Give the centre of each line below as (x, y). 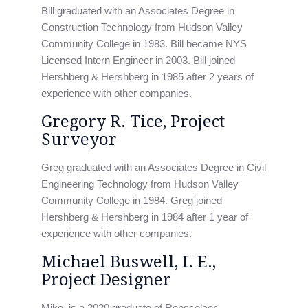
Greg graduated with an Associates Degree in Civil (154, 167)
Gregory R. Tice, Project (133, 122)
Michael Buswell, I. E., (129, 262)
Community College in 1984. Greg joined (132, 200)
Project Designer (106, 280)
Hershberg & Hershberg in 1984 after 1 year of (145, 217)
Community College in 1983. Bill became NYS (144, 44)
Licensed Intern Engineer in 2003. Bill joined (138, 60)
